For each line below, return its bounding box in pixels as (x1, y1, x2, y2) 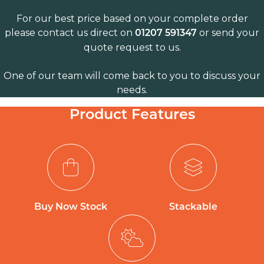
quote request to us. (83, 41, 181, 53)
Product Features (69, 108, 195, 123)
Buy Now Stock (34, 202, 107, 212)
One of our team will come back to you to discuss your (4, 70, 260, 81)
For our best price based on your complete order (16, 12, 248, 24)
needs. (117, 84, 147, 95)
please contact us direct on (5, 27, 135, 38)
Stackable (169, 202, 217, 212)
